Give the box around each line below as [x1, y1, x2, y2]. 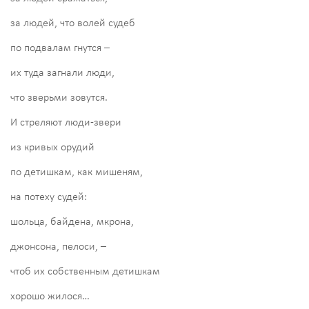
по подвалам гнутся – [10, 42, 110, 54]
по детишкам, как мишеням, [10, 166, 143, 178]
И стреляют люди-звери [10, 117, 121, 128]
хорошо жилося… [10, 290, 90, 302]
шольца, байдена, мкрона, [10, 216, 134, 228]
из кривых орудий [10, 141, 94, 153]
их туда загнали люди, [10, 67, 114, 79]
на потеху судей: [10, 191, 87, 203]
